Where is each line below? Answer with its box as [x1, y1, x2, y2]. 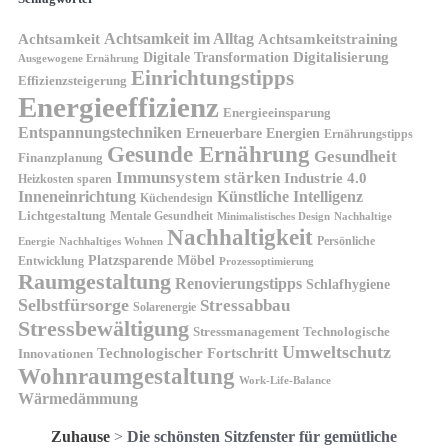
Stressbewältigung [18, 315, 189, 341]
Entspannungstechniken [18, 123, 182, 141]
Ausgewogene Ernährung [18, 52, 139, 64]
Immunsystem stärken [116, 167, 280, 187]
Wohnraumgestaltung [18, 362, 235, 389]
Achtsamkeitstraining [258, 30, 398, 47]
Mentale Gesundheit [110, 209, 213, 223]
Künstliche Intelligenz [217, 187, 363, 205]
